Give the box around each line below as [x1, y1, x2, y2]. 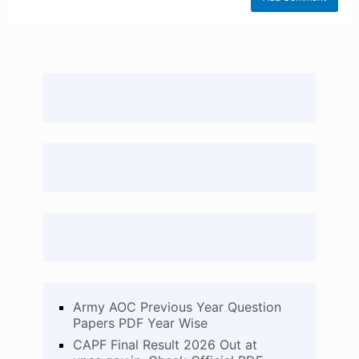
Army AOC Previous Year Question [72, 299, 281, 316]
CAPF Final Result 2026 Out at [72, 337, 257, 353]
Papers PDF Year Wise [72, 315, 208, 332]
